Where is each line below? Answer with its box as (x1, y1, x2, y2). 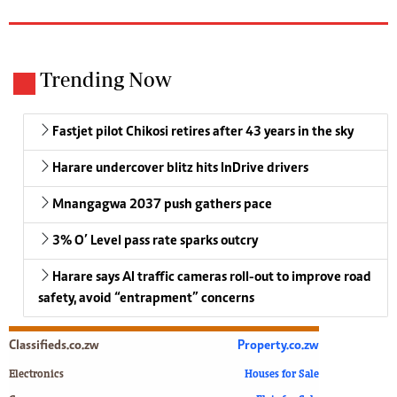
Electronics (9, 369, 64, 381)
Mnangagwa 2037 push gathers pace (52, 197, 272, 212)
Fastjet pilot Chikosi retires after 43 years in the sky (52, 124, 354, 139)
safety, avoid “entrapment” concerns (38, 291, 254, 306)
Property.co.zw (237, 339, 319, 353)
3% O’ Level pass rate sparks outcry (52, 233, 258, 248)
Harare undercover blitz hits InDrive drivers (52, 160, 308, 175)
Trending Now (40, 66, 172, 91)
